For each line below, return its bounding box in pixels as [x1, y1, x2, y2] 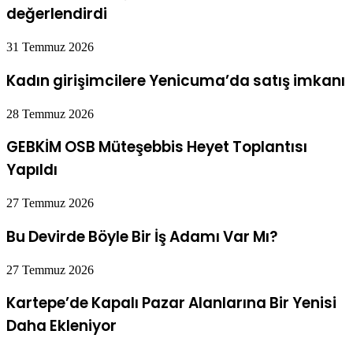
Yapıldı [6, 159, 58, 181]
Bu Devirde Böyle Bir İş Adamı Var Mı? [6, 225, 277, 247]
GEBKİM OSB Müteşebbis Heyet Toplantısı [6, 136, 307, 158]
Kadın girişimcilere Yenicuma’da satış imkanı [6, 69, 345, 91]
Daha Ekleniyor [6, 315, 117, 337]
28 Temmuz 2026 [6, 106, 94, 121]
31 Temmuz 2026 [6, 40, 94, 54]
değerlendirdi [6, 3, 107, 25]
